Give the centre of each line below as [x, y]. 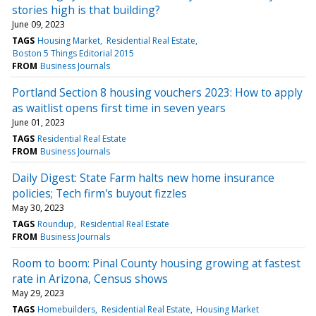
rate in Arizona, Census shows [90, 278]
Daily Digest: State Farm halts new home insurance [143, 177]
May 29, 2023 [38, 293]
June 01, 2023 [38, 122]
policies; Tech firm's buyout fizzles [99, 193]
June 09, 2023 [38, 24]
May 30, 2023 [38, 207]
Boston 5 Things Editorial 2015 [74, 53]
